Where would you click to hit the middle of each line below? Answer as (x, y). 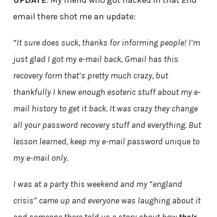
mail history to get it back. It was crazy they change (105, 109)
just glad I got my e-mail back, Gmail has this (95, 59)
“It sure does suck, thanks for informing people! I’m (106, 43)
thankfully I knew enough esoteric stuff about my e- (107, 92)
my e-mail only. (40, 158)
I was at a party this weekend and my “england (97, 184)
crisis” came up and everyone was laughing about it (107, 201)
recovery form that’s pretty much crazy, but (90, 76)
